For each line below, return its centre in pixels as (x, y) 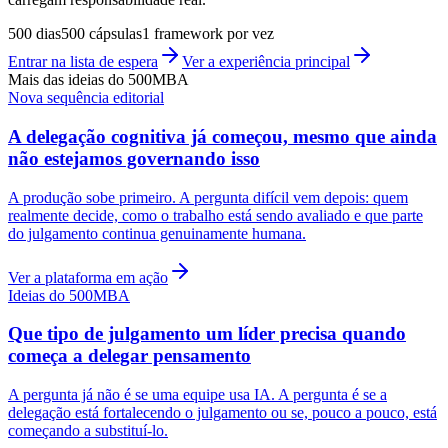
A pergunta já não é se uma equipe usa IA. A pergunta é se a (197, 394)
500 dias (34, 34)
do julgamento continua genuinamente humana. (157, 233)
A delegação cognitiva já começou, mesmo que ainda (222, 136)
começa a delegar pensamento (129, 356)
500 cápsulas (101, 34)
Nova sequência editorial (86, 98)
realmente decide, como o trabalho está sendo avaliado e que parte (215, 215)
